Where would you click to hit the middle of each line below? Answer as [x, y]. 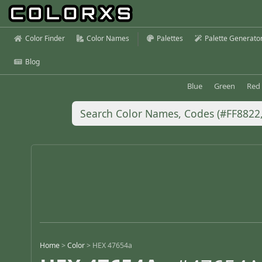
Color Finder [45, 38]
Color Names [108, 38]
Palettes [170, 38]
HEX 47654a [113, 246]
